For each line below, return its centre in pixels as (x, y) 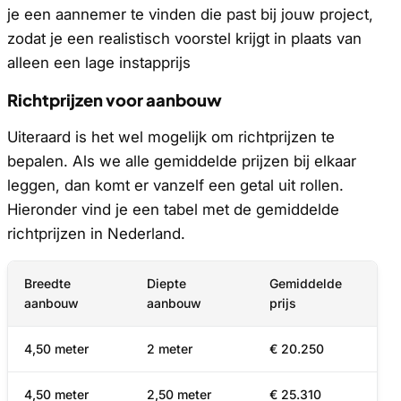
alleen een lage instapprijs (99, 62)
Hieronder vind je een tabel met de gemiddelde (173, 209)
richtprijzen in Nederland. (96, 233)
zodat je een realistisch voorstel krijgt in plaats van (184, 38)
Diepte (166, 284)
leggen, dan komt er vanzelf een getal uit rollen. (175, 185)
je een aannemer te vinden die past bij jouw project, (190, 14)
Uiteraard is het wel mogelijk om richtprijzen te (171, 137)
